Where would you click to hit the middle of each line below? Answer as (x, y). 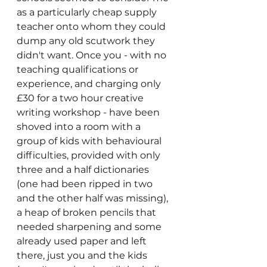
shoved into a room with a (80, 127)
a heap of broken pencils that (88, 212)
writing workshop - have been (89, 112)
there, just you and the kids (83, 255)
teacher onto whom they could (92, 27)
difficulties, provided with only (90, 155)
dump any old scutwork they (87, 41)
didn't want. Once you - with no (93, 55)
